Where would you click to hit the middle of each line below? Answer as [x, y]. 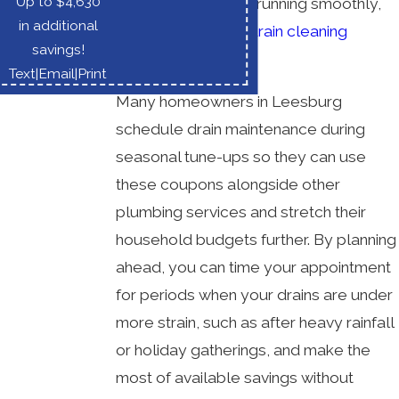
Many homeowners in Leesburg [229, 102]
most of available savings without [235, 378]
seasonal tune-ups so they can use [241, 157]
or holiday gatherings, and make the [243, 350]
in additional [58, 26]
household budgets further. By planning [256, 240]
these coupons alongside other [228, 185]
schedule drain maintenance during [240, 130]
